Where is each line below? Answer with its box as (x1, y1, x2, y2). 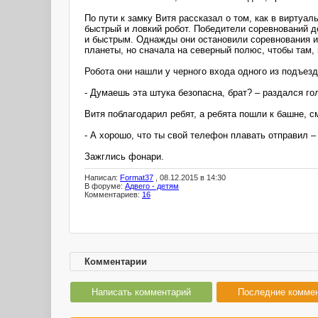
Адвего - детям (125, 182, 179, 191)
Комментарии (84, 256, 147, 267)
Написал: (84, 173, 120, 182)
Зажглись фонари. (84, 150, 164, 162)
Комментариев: (84, 190, 142, 199)
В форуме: (84, 182, 125, 191)
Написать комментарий (92, 287, 191, 297)
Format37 (120, 173, 153, 182)
